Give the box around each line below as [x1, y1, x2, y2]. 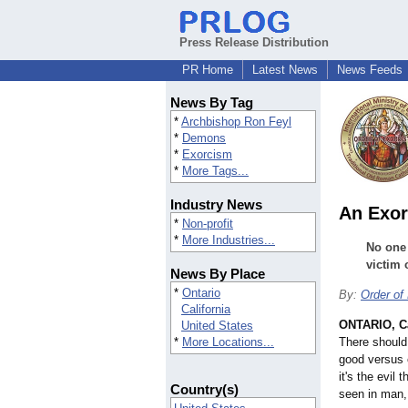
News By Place [170, 266, 265, 282]
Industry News [170, 197, 262, 213]
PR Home [182, 63, 233, 76]
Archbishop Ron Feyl [181, 115, 291, 129]
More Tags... [182, 164, 249, 178]
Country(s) [170, 382, 239, 398]
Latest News [252, 63, 318, 76]
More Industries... [182, 233, 275, 248]
